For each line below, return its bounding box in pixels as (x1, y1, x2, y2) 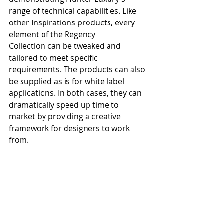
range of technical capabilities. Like (9, 5, 138, 17)
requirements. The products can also (9, 64, 147, 75)
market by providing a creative (9, 111, 123, 122)
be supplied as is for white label (9, 76, 126, 87)
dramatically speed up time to (9, 99, 121, 110)
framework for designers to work (9, 123, 131, 134)
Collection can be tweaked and (9, 41, 123, 52)
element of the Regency (9, 29, 97, 40)
